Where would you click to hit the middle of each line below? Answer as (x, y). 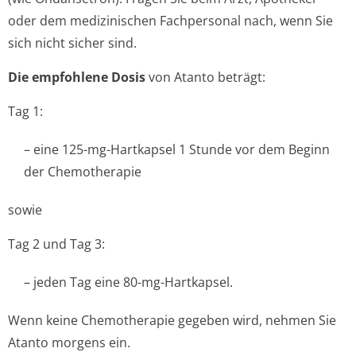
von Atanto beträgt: (205, 77)
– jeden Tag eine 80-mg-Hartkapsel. (128, 282)
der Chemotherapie (83, 172)
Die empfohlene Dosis (77, 77)
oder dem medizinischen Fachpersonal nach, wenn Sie (170, 21)
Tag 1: (25, 111)
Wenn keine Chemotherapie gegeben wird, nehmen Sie (172, 320)
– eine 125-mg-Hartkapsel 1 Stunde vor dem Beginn (177, 149)
